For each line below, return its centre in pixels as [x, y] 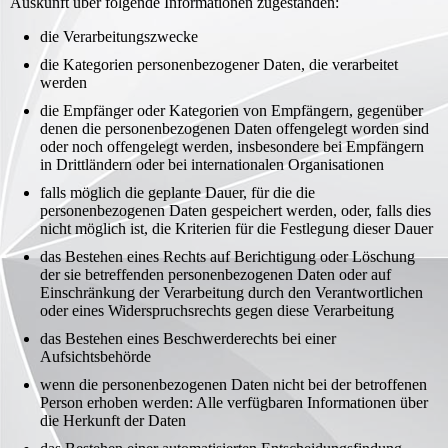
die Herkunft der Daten [113, 420]
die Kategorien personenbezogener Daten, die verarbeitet [219, 64]
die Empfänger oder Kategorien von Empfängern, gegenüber [231, 110]
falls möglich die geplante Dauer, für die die [177, 192]
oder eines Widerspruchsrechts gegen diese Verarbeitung [217, 310]
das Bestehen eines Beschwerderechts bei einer [188, 338]
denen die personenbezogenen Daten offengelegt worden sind [234, 128]
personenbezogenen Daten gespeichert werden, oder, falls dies [235, 210]
